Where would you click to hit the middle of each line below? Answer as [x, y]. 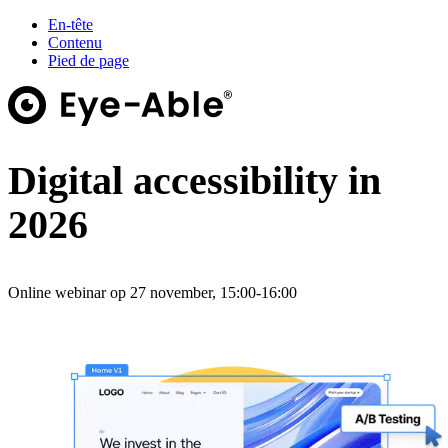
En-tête [70, 24]
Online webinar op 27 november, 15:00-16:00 [152, 293]
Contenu [75, 42]
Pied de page [88, 60]
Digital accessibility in [194, 181]
